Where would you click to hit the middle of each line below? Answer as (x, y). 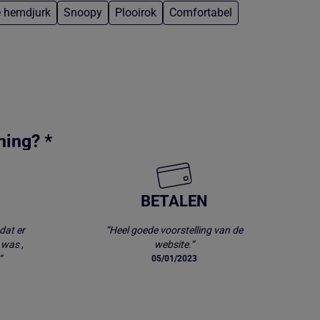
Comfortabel (201, 13)
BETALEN (174, 201)
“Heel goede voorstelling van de (174, 230)
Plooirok (136, 13)
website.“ (174, 245)
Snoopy (83, 13)
